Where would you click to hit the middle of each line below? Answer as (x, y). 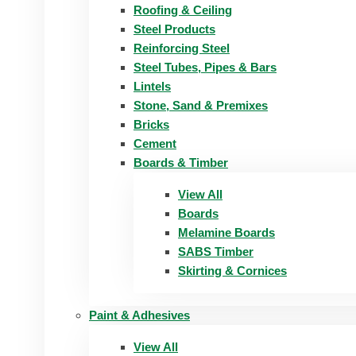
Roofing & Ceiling (183, 10)
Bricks (151, 124)
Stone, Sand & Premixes (201, 105)
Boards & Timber (181, 163)
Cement (155, 143)
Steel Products (174, 29)
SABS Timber (216, 252)
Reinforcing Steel (182, 48)
